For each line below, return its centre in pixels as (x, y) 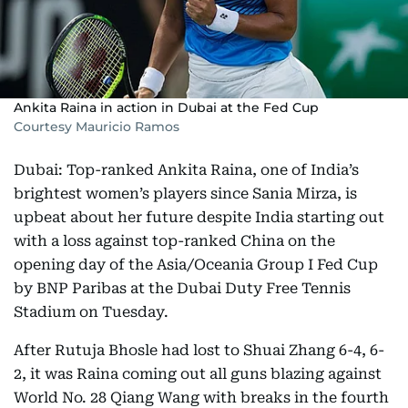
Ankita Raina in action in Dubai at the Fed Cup (166, 107)
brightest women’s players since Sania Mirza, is (185, 194)
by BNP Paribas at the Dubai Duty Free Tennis (182, 288)
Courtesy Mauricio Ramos (97, 127)
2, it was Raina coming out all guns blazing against (198, 374)
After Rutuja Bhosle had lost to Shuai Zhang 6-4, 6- (199, 350)
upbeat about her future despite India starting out (199, 217)
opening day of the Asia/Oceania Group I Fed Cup (196, 265)
